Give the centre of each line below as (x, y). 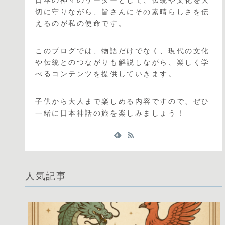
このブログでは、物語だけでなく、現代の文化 (123, 51)
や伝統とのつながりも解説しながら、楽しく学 (123, 63)
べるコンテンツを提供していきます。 (106, 74)
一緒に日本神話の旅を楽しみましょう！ (110, 113)
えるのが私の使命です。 (81, 23)
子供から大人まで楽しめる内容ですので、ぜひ (123, 102)
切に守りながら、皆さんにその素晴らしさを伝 (123, 11)
